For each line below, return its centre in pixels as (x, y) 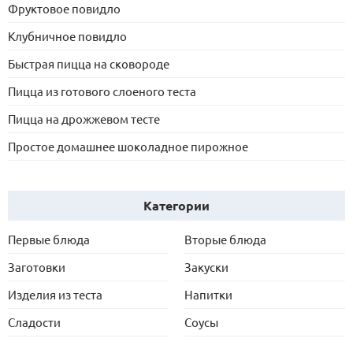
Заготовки (37, 266)
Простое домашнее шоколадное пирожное (128, 146)
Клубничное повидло (67, 35)
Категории (176, 205)
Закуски (206, 266)
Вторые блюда (225, 239)
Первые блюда (49, 239)
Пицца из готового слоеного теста (102, 91)
